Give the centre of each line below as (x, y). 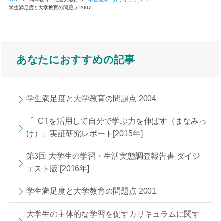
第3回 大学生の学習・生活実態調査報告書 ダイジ (113, 156)
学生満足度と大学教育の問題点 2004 (91, 98)
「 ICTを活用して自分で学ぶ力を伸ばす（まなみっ (116, 121)
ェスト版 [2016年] (57, 168)
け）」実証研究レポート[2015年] (84, 133)
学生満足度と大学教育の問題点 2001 (91, 191)
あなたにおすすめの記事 (75, 59)
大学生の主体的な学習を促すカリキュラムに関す (113, 214)
